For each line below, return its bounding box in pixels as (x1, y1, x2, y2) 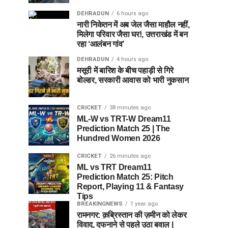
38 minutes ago (109, 104, 151, 111)
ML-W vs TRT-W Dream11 (77, 114, 171, 123)
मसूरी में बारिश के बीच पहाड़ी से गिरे (77, 66, 174, 75)
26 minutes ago (109, 152, 151, 159)
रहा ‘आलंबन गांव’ (77, 39, 125, 48)
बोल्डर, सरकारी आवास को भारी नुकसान (77, 75, 189, 84)
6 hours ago (117, 10, 148, 17)
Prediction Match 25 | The (77, 124, 170, 133)
